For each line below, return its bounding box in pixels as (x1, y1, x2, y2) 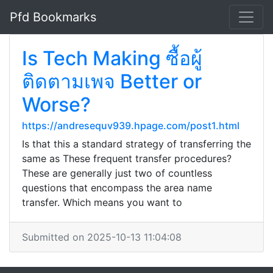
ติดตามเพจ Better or (22, 69, 202, 93)
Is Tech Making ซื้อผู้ (22, 46, 202, 70)
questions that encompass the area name (22, 182, 212, 194)
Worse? (22, 93, 91, 116)
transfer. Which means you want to (22, 196, 182, 208)
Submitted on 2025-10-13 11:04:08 (22, 231, 182, 243)
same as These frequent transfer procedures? (22, 152, 232, 165)
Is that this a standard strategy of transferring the (22, 138, 251, 150)
